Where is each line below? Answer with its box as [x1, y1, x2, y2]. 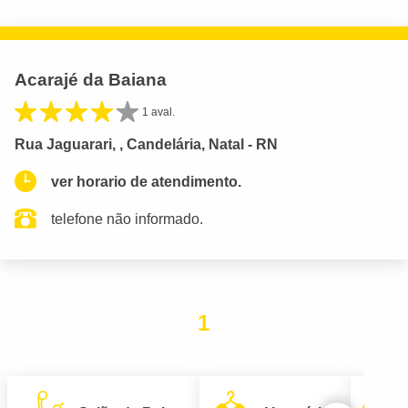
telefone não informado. [51, 210, 203, 227]
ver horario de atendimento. [51, 173, 241, 189]
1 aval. [142, 105, 175, 118]
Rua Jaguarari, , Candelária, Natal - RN [15, 136, 278, 152]
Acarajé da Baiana [15, 69, 167, 89]
